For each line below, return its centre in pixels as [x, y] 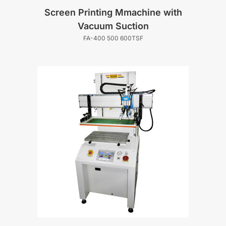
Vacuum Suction [113, 26]
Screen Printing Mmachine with [113, 12]
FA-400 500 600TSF [113, 38]
